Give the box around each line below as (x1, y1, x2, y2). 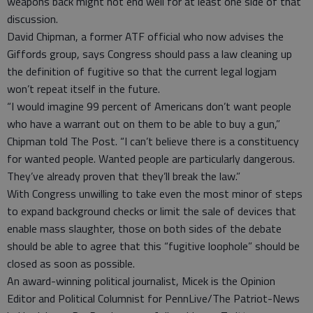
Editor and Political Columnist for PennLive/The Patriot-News (7, 290, 300, 307)
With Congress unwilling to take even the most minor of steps (7, 185, 303, 202)
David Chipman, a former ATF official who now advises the (7, 28, 284, 45)
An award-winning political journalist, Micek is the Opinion (7, 272, 275, 289)
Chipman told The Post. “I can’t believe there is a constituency (7, 133, 299, 150)
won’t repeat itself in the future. (7, 80, 160, 97)
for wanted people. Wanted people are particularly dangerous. (7, 150, 295, 167)
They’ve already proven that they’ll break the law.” (7, 168, 240, 184)
